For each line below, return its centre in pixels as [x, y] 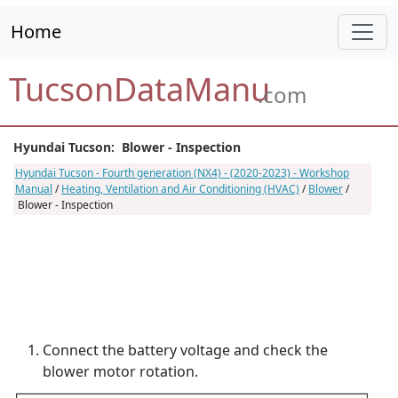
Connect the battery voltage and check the [185, 350]
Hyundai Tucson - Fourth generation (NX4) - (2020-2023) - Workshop [182, 173]
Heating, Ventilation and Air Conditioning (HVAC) [180, 189]
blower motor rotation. [120, 371]
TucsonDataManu [139, 89]
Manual [34, 189]
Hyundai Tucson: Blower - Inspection [127, 147]
